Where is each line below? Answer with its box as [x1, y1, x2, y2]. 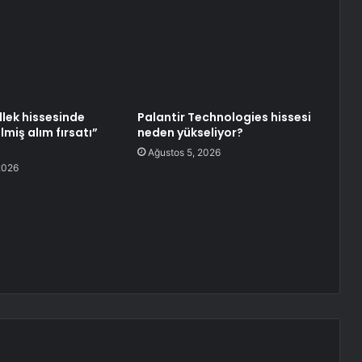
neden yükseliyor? [137, 124, 243, 141]
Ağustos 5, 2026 [147, 146, 221, 159]
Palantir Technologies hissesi [137, 109, 311, 126]
